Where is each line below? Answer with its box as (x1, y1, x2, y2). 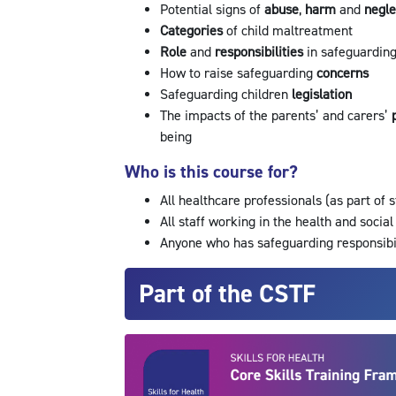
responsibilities (214, 43, 307, 62)
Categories (159, 22, 226, 41)
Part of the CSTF (138, 278, 316, 310)
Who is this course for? (124, 161, 298, 184)
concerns (316, 65, 376, 83)
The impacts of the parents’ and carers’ (159, 107, 392, 126)
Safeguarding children (159, 86, 292, 104)
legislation (291, 86, 355, 104)
